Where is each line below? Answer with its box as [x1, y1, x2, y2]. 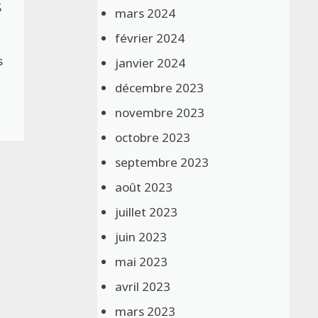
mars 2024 [115, 4, 176, 21]
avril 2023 [115, 278, 171, 295]
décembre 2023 [115, 79, 204, 96]
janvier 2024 [115, 54, 186, 71]
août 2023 [115, 178, 173, 195]
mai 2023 [115, 253, 168, 270]
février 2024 [115, 29, 185, 46]
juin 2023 [115, 228, 168, 245]
